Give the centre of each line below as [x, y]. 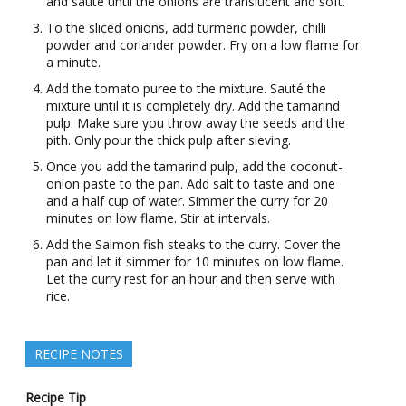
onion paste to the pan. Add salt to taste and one [190, 184]
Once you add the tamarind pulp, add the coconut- [194, 167]
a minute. [73, 63]
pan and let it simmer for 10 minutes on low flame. [194, 262]
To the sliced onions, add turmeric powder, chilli [186, 28]
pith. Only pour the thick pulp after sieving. [168, 140]
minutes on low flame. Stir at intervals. [158, 218]
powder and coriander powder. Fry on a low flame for [203, 45]
